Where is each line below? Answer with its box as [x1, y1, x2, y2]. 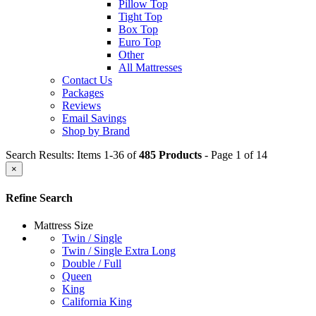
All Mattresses [119, 61, 182, 74]
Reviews [62, 99, 101, 112]
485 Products [139, 149, 202, 162]
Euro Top [119, 36, 161, 49]
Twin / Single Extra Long [62, 244, 176, 257]
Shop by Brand [62, 125, 130, 138]
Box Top [119, 23, 158, 36]
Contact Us [62, 74, 112, 87]
